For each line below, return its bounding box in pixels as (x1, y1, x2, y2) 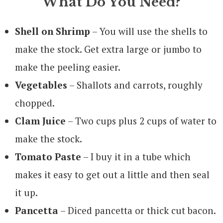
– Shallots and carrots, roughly (67, 78, 203, 91)
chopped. (15, 96, 55, 109)
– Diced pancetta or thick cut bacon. (58, 204, 216, 217)
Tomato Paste (15, 150, 81, 163)
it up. (15, 186, 38, 199)
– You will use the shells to (90, 24, 208, 37)
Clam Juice (15, 114, 66, 127)
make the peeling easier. (15, 60, 120, 73)
